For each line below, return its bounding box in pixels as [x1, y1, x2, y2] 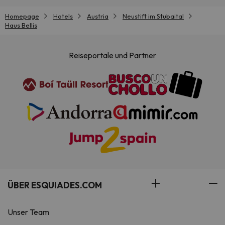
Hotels [53, 12, 73, 20]
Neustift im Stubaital [123, 12, 184, 20]
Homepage [5, 12, 39, 20]
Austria [87, 12, 108, 20]
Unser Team [8, 207, 49, 217]
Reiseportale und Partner [69, 50, 156, 61]
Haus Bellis [5, 21, 37, 29]
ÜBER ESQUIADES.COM [8, 180, 102, 191]
